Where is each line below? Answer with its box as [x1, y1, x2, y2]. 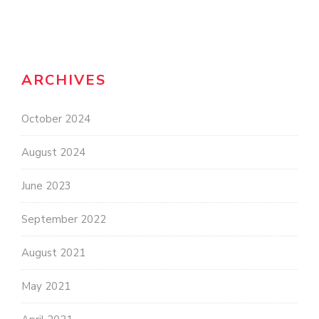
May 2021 [21, 279, 70, 294]
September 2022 [21, 212, 106, 227]
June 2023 [21, 179, 71, 194]
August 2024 [21, 145, 85, 160]
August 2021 [21, 246, 85, 261]
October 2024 [21, 112, 90, 127]
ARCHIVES [21, 70, 106, 90]
